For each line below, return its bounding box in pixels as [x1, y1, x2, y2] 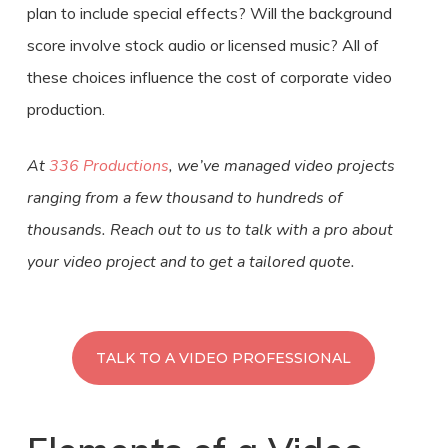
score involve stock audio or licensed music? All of [26, 34, 379, 55]
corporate [279, 66, 349, 87]
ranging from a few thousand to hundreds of [26, 186, 342, 209]
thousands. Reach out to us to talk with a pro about [26, 218, 393, 241]
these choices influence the [26, 66, 226, 87]
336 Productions [48, 154, 169, 177]
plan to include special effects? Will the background [26, 2, 392, 23]
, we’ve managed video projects [168, 154, 395, 177]
